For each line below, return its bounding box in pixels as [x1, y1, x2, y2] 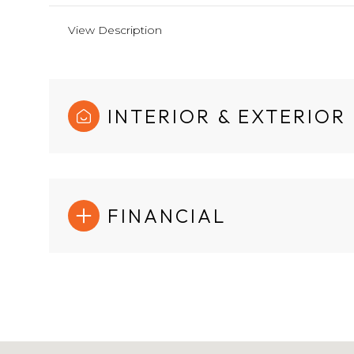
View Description [68, 23, 162, 37]
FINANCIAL [107, 204, 226, 228]
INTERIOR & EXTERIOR [107, 104, 346, 128]
